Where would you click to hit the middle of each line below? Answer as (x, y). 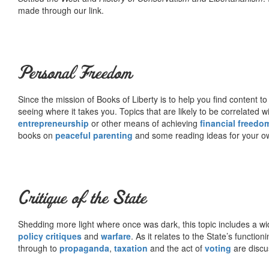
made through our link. (61, 10)
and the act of (176, 248)
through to (39, 248)
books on (37, 135)
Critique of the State (82, 198)
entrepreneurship (53, 123)
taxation (131, 248)
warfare (116, 236)
